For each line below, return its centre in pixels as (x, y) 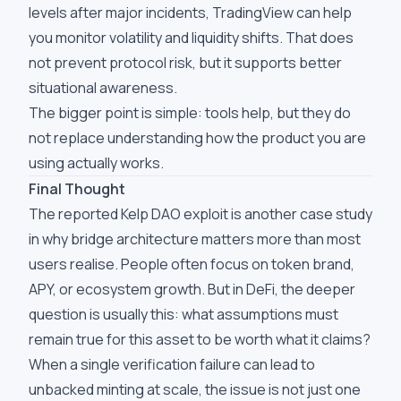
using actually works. (96, 163)
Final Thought (77, 189)
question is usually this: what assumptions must (183, 314)
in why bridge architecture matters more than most (195, 239)
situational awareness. (103, 88)
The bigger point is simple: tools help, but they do (190, 113)
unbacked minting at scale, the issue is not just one (195, 389)
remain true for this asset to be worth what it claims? (200, 339)
